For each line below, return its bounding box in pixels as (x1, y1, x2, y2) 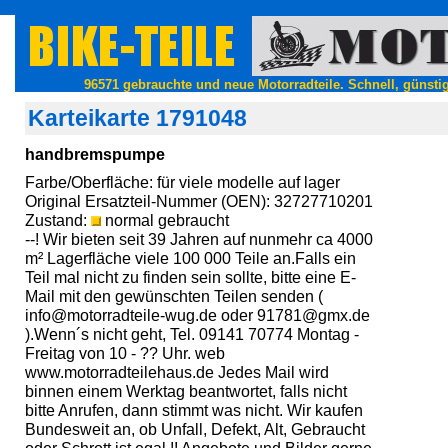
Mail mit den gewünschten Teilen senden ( (25, 287, 323, 305)
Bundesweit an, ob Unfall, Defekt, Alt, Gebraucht (25, 420, 365, 438)
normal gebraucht (101, 211, 229, 229)
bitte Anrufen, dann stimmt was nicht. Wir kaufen (25, 401, 363, 419)
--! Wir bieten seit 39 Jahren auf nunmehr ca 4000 (25, 230, 373, 248)
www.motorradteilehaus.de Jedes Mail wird (25, 363, 329, 381)
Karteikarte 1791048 (28, 105, 247, 131)
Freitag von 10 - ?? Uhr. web (25, 344, 225, 362)
